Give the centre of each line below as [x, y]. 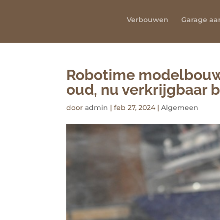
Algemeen [179, 108]
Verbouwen [148, 20]
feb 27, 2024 [134, 108]
